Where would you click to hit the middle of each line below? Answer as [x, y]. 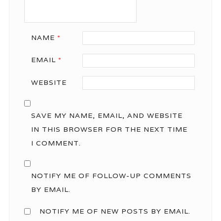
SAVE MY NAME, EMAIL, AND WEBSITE [107, 115]
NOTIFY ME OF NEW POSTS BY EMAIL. [115, 211]
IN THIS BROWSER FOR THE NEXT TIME [109, 129]
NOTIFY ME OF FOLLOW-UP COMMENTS [111, 175]
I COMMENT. [56, 143]
